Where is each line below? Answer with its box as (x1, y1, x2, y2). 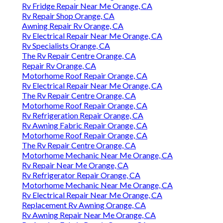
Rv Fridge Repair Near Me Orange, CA (22, 1, 152, 11)
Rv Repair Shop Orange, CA (22, 11, 114, 21)
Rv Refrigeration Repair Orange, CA (22, 111, 143, 120)
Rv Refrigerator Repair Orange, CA (22, 170, 140, 180)
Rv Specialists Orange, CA (22, 41, 110, 51)
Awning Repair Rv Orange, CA (22, 21, 123, 31)
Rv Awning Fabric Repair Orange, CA (22, 120, 147, 130)
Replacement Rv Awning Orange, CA (22, 200, 146, 210)
